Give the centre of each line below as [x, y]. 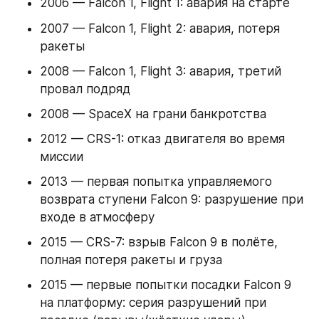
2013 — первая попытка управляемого [156, 182]
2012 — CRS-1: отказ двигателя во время [162, 139]
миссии [62, 157]
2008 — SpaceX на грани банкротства [153, 114]
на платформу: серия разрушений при [153, 303]
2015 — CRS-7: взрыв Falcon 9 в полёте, [159, 242]
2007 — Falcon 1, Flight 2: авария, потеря [160, 28]
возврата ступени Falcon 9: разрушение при [172, 200]
